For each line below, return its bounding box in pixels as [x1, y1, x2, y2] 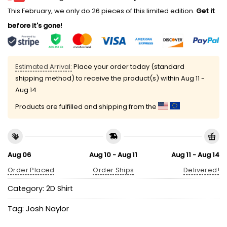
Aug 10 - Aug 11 [89, 149, 138, 160]
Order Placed [8, 165, 55, 175]
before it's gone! [8, 21, 62, 31]
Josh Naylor [26, 204, 69, 214]
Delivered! [183, 165, 219, 175]
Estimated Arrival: [15, 62, 72, 72]
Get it [195, 6, 215, 16]
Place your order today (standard [72, 62, 184, 72]
